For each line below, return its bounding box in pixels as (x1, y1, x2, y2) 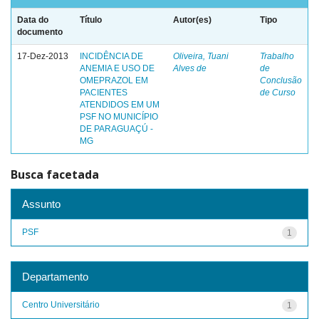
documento (17, 27, 63, 37)
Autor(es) (173, 15, 211, 25)
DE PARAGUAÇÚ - (80, 124, 153, 134)
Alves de (173, 63, 206, 73)
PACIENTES (80, 88, 127, 98)
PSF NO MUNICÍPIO (80, 112, 158, 122)
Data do (17, 15, 48, 25)
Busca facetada (11, 167, 99, 182)
